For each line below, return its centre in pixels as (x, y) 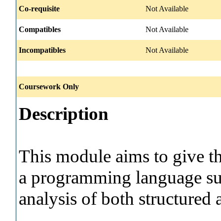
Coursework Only (49, 86)
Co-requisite (39, 8)
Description (64, 113)
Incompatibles (42, 50)
